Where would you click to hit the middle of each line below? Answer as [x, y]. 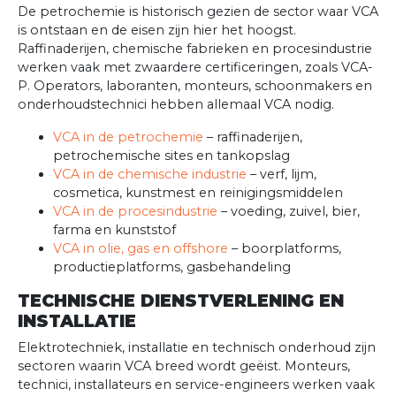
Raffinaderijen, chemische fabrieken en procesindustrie [195, 49]
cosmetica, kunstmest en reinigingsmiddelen [198, 193]
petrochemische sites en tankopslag [171, 156]
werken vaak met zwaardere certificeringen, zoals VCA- [195, 68]
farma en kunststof [114, 230]
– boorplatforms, [285, 249]
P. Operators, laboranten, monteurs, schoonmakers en [195, 86]
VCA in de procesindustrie [135, 212]
